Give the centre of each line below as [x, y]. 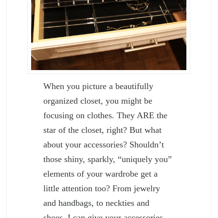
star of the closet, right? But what [103, 130]
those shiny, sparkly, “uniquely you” [108, 159]
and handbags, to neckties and [97, 203]
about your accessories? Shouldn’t [104, 145]
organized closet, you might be [98, 101]
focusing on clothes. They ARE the [106, 116]
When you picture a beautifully [99, 86]
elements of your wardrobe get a [101, 174]
